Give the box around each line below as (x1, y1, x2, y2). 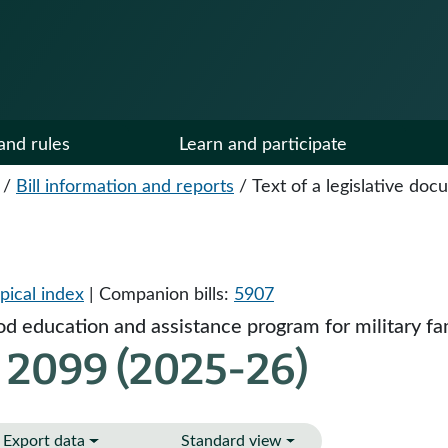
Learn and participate (179, 136, 347, 154)
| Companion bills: (84, 286, 234, 304)
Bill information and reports (16, 178, 234, 196)
